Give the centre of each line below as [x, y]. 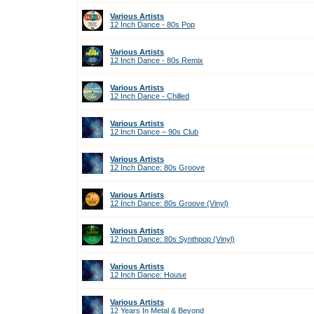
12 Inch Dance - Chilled [150, 96]
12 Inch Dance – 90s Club [154, 132]
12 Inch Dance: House [148, 275]
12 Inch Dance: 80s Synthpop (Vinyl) [172, 239]
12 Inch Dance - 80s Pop [152, 25]
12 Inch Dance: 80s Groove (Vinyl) [169, 203]
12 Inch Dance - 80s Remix [157, 60]
